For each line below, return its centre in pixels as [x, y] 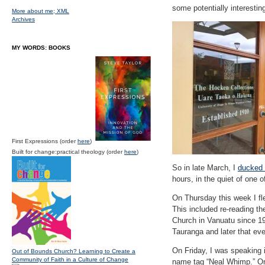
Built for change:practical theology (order [68, 152]
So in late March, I [205, 168]
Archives [23, 19]
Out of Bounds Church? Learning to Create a [74, 251]
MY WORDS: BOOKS [41, 48]
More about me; [34, 11]
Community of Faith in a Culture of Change [70, 259]
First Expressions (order [45, 141]
